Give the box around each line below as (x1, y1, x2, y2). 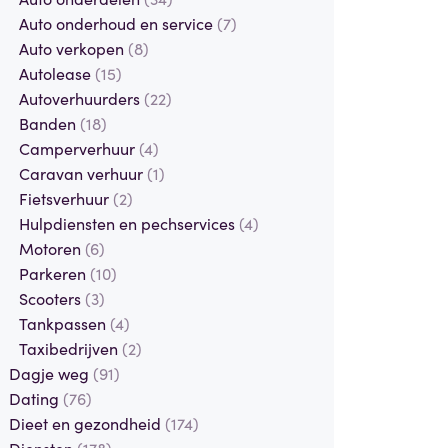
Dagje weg (8, 361, 93, 384)
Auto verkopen (18, 36, 128, 59)
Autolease (18, 61, 95, 84)
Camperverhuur (18, 136, 139, 159)
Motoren (18, 236, 85, 259)
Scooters (18, 286, 85, 309)
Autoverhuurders (18, 86, 144, 109)
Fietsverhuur (18, 186, 113, 209)
